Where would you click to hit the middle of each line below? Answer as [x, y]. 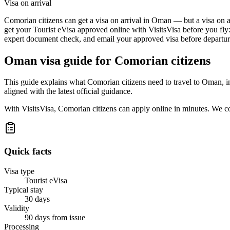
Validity [17, 208]
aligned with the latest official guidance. [68, 91]
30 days [37, 199]
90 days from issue [55, 217]
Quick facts [28, 151]
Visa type [19, 171]
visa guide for [76, 60]
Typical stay [24, 189]
